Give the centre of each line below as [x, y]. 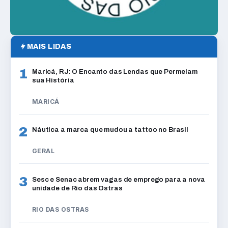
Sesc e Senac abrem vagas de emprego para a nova [119, 179]
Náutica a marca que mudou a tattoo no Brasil [111, 130]
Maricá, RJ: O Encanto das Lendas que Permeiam [115, 71]
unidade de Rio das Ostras [77, 188]
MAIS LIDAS [49, 46]
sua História [53, 80]
